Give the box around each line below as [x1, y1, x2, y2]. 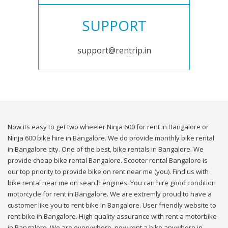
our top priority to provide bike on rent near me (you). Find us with [8, 167, 209, 177]
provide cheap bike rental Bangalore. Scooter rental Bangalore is [8, 156, 208, 165]
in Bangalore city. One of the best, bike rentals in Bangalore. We [8, 145, 204, 154]
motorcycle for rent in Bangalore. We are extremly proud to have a [8, 189, 212, 199]
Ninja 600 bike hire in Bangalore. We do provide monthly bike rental [8, 133, 214, 143]
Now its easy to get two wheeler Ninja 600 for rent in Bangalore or [8, 122, 209, 132]
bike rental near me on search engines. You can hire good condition [8, 178, 216, 188]
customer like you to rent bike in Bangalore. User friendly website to [8, 201, 216, 210]
